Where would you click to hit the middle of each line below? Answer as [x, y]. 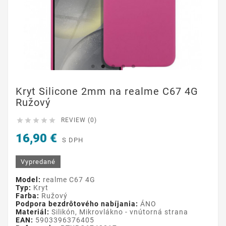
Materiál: [33, 212]
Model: [28, 179]
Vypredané [38, 161]
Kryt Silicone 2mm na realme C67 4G [107, 91]
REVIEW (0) [79, 120]
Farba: [27, 195]
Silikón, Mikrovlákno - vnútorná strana [119, 212]
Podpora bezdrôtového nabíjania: [77, 204]
